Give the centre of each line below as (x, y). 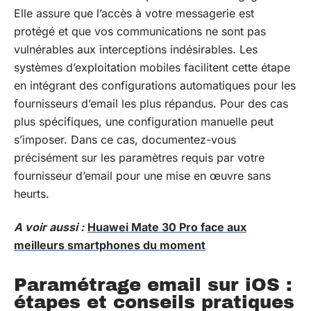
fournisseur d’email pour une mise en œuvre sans (142, 175)
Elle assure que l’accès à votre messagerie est (134, 13)
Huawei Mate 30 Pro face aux (167, 227)
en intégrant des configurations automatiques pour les (155, 85)
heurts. (32, 193)
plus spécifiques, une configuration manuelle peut (144, 121)
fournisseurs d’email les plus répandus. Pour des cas (151, 103)
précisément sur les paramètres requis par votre (139, 157)
